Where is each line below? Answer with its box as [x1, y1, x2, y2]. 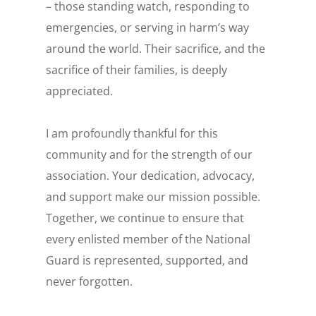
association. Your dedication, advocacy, [45, 168, 255, 184]
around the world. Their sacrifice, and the [45, 41, 265, 57]
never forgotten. [45, 274, 133, 290]
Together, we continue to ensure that [45, 210, 244, 226]
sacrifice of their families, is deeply [45, 62, 227, 78]
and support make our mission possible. [45, 189, 260, 205]
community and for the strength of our [45, 147, 253, 163]
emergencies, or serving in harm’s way [45, 20, 249, 36]
